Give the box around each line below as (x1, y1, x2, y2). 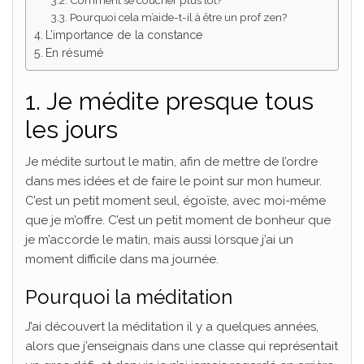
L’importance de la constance (45, 28, 203, 42)
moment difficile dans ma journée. (25, 252, 219, 267)
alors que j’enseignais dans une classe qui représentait (25, 339, 338, 354)
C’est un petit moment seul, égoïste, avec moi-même (25, 193, 326, 209)
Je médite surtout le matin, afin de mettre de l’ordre (25, 154, 318, 170)
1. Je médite (25, 87, 166, 116)
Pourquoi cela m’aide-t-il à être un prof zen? (70, 11, 288, 24)
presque (166, 87, 258, 116)
